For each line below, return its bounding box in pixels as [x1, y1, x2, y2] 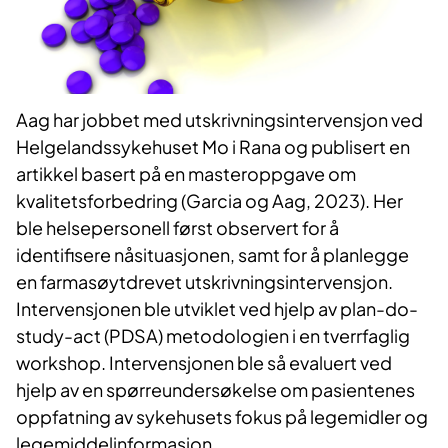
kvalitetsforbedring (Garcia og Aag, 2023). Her [16, 189, 403, 213]
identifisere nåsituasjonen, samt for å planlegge [16, 243, 409, 267]
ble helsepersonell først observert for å [16, 216, 339, 240]
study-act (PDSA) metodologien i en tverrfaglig [16, 324, 410, 348]
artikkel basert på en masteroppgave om [16, 162, 356, 186]
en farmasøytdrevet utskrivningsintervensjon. [16, 270, 393, 294]
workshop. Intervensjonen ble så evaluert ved [16, 351, 392, 375]
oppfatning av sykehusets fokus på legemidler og [16, 405, 428, 429]
